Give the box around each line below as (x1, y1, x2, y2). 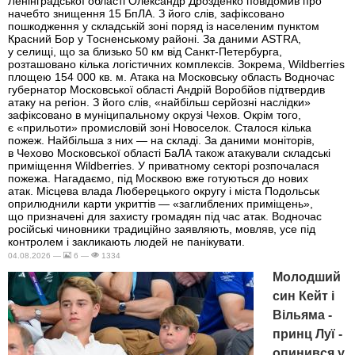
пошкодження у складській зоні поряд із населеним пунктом (8, 19, 319, 32)
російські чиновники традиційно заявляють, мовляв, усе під (8, 222, 315, 235)
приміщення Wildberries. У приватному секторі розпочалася (8, 158, 319, 172)
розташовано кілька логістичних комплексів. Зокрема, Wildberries (8, 57, 345, 71)
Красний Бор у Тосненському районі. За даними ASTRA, (8, 32, 301, 45)
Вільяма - (273, 307, 332, 322)
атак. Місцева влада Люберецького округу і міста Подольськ (8, 184, 319, 197)
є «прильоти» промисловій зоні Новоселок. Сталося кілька (8, 120, 311, 134)
